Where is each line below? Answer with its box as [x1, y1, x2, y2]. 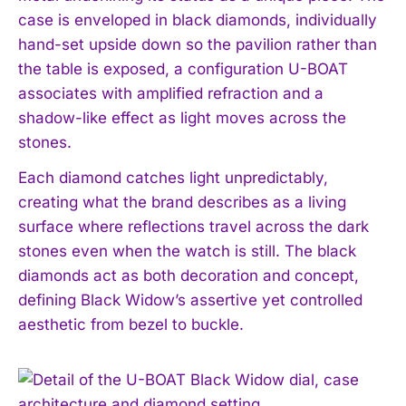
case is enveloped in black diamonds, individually [18, 10, 377, 29]
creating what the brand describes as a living [18, 192, 346, 211]
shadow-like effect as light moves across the [18, 108, 346, 127]
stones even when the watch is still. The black [18, 241, 356, 260]
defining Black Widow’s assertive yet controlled [18, 290, 362, 309]
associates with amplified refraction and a [18, 83, 324, 102]
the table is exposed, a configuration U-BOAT [18, 59, 348, 78]
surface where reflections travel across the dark [18, 217, 369, 236]
